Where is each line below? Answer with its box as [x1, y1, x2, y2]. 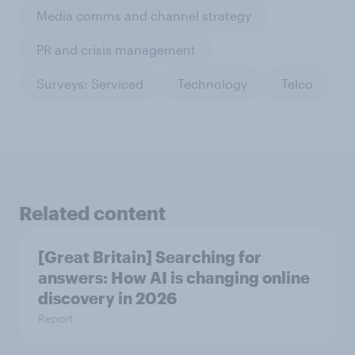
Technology [177, 75, 247, 91]
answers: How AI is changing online [38, 268, 310, 288]
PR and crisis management [36, 41, 196, 57]
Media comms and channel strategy [36, 7, 251, 23]
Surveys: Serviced [36, 75, 143, 91]
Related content [19, 201, 166, 225]
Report [38, 311, 73, 326]
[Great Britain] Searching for [38, 247, 261, 267]
